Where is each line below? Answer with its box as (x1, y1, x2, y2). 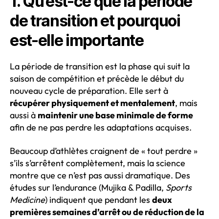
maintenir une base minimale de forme (38, 109, 193, 121)
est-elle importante (10, 31, 144, 50)
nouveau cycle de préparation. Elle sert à (10, 85, 168, 96)
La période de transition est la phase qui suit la (10, 61, 190, 72)
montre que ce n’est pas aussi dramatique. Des (10, 169, 190, 181)
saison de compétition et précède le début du (10, 73, 184, 84)
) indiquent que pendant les (45, 194, 152, 205)
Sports (166, 181, 192, 193)
